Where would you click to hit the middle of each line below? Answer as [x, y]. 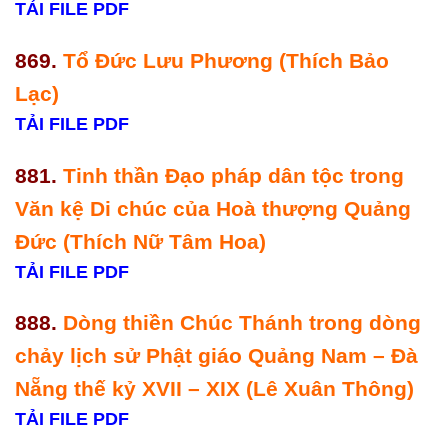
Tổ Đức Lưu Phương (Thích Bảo [226, 60]
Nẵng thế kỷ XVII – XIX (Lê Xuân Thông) [217, 389]
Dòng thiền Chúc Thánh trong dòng [242, 323]
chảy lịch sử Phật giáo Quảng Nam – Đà [216, 356]
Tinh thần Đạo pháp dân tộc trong [233, 175]
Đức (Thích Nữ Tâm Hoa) [140, 241]
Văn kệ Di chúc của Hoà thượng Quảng [213, 208]
